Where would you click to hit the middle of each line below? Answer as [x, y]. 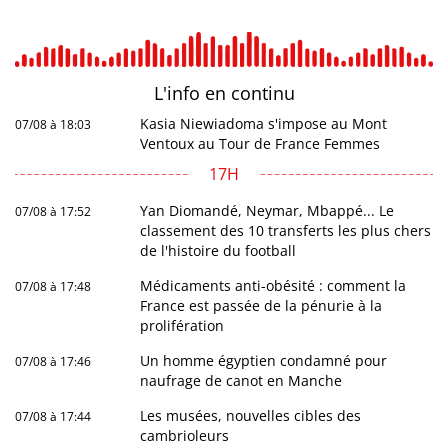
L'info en [192, 93]
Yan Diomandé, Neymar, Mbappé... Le [267, 210]
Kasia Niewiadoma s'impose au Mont [264, 123]
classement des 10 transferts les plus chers [286, 230]
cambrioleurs [185, 435]
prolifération [182, 325]
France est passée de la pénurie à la [261, 305]
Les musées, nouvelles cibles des [251, 415]
